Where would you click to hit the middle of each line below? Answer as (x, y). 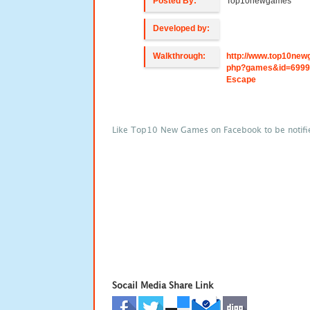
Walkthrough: (179, 56)
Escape (241, 80)
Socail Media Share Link (163, 285)
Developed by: (181, 28)
